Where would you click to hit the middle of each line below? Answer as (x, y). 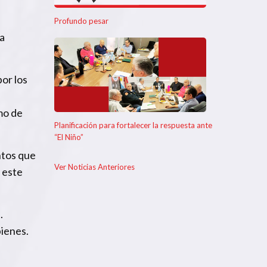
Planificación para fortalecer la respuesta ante (133, 125)
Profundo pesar (81, 21)
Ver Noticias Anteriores (94, 167)
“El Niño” (69, 137)
